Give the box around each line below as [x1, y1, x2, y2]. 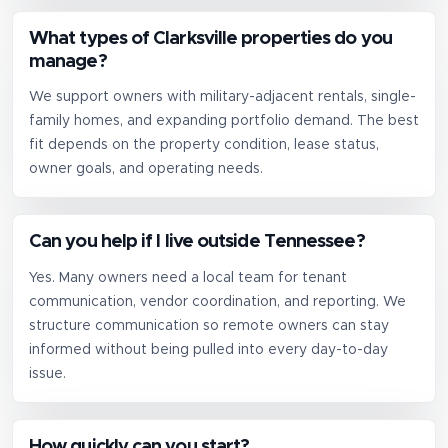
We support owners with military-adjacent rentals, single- [29, 90, 416, 105]
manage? [29, 52, 107, 71]
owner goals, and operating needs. [29, 162, 263, 177]
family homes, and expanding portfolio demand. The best [29, 114, 419, 129]
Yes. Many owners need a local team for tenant [29, 270, 347, 285]
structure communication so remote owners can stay [29, 318, 389, 333]
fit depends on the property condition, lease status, [29, 138, 379, 153]
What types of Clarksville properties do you [29, 29, 392, 48]
